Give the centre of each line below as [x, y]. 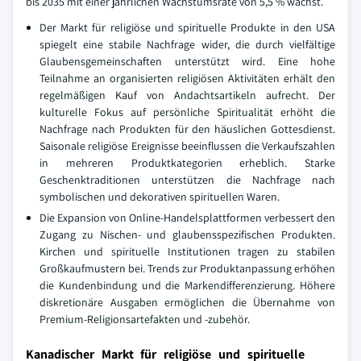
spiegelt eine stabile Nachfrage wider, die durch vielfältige [187, 44]
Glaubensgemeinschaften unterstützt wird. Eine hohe [187, 61]
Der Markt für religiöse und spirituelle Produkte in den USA [187, 27]
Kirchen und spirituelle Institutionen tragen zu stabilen [187, 251]
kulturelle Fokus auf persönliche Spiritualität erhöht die [187, 112]
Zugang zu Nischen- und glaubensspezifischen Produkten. [187, 234]
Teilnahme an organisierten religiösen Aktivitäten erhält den [187, 78]
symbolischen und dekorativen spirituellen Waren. [160, 196]
